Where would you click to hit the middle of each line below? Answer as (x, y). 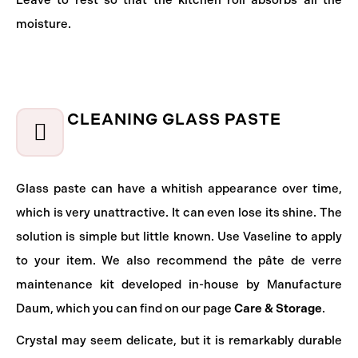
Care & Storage (278, 308)
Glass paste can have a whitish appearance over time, (179, 189)
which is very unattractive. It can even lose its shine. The (179, 213)
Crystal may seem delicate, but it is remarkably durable (179, 340)
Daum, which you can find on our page (125, 308)
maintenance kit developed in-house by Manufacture (179, 284)
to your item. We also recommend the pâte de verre (179, 261)
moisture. (44, 24)
